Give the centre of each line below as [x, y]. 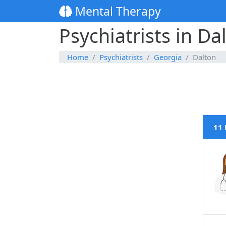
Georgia [168, 57]
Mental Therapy [117, 11]
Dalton [204, 57]
